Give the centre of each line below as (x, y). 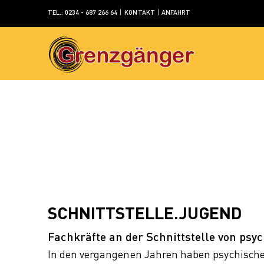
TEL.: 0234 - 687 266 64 (82, 12)
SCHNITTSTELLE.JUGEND (144, 212)
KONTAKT (140, 12)
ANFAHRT (175, 12)
